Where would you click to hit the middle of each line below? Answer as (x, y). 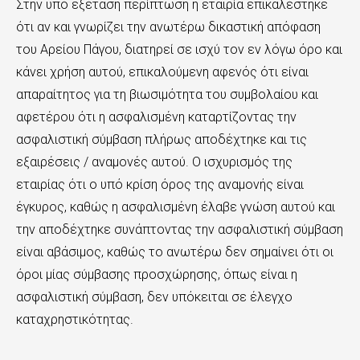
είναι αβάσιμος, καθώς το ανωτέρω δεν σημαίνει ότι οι (175, 252)
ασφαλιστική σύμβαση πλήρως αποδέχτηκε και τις (162, 139)
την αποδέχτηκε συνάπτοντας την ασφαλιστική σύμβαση (180, 229)
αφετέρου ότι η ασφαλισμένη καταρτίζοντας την (156, 117)
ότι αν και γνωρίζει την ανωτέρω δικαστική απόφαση (168, 27)
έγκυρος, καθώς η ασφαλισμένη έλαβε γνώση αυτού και (176, 207)
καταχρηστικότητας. (75, 319)
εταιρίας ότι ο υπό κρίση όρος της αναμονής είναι (160, 184)
